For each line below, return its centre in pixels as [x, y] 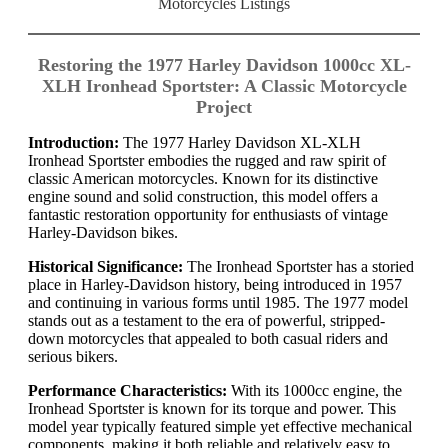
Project [224, 106]
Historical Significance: [105, 266]
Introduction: [73, 142]
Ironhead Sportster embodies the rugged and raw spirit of [207, 160]
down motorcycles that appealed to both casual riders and [208, 338]
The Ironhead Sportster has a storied [298, 266]
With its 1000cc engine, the [314, 390]
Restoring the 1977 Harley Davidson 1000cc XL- [224, 64]
